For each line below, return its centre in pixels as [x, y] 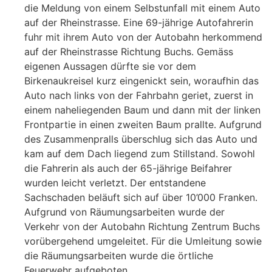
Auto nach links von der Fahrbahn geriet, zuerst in [139, 96]
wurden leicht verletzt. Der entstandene [115, 183]
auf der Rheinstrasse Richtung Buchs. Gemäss [129, 52]
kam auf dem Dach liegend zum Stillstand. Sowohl [140, 154]
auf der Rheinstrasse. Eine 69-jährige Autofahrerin [139, 23]
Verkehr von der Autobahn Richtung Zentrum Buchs [142, 227]
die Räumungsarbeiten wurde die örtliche [119, 256]
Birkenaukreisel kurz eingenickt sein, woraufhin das [141, 81]
